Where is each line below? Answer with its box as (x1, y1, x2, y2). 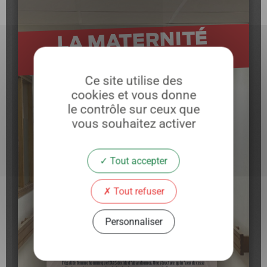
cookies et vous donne (71, 88, 196, 102)
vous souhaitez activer (72, 116, 195, 131)
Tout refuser (111, 185, 164, 197)
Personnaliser (105, 216, 162, 227)
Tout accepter (107, 155, 167, 166)
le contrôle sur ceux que (67, 102, 200, 116)
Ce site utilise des (85, 73, 182, 88)
